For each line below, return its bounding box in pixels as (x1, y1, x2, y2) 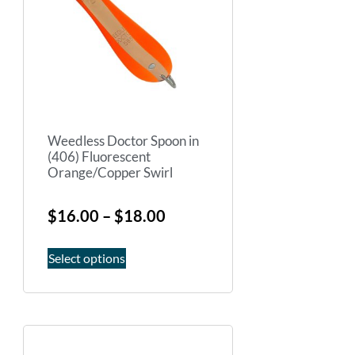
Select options (48, 250, 125, 265)
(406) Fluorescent (48, 148, 151, 166)
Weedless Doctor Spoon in (48, 132, 199, 150)
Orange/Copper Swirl (48, 164, 173, 181)
